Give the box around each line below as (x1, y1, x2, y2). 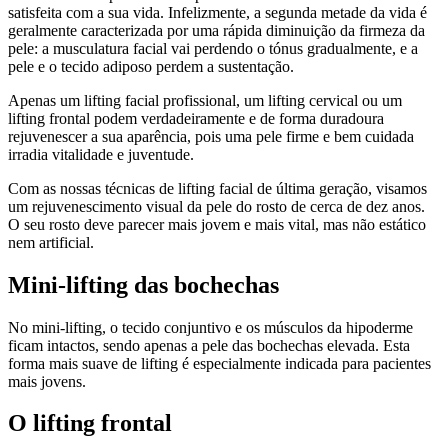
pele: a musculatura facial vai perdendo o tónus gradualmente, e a (8, 39, 418, 57)
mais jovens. (8, 372, 86, 390)
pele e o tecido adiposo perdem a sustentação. (8, 57, 294, 75)
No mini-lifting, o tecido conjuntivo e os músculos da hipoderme (8, 318, 413, 336)
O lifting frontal (8, 410, 172, 437)
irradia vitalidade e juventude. (8, 145, 194, 163)
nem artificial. (8, 233, 94, 251)
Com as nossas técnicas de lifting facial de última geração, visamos (8, 179, 427, 197)
